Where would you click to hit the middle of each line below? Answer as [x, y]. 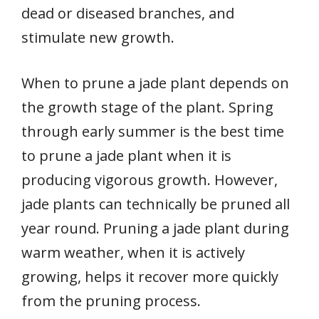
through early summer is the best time [153, 131]
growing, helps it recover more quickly [150, 276]
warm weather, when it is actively [133, 252]
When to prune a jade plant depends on [155, 83]
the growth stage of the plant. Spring [147, 107]
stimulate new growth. [98, 37]
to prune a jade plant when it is [126, 155]
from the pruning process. [111, 300]
